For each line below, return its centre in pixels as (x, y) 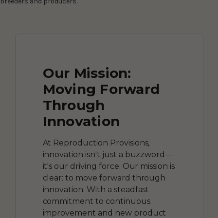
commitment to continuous (96, 201)
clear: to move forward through (104, 178)
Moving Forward (101, 89)
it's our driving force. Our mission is (109, 166)
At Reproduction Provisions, (96, 143)
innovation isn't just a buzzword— (108, 154)
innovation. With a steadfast (96, 189)
